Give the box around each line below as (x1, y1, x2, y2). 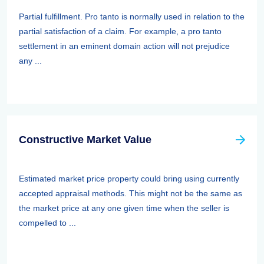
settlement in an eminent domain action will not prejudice (19, 41, 230, 51)
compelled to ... (19, 218, 76, 227)
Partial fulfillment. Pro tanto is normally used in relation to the (19, 12, 245, 21)
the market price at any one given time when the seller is (19, 203, 229, 213)
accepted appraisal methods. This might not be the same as (19, 189, 242, 198)
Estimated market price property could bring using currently (19, 174, 239, 183)
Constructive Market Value (19, 134, 151, 146)
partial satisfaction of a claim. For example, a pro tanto (19, 27, 222, 36)
